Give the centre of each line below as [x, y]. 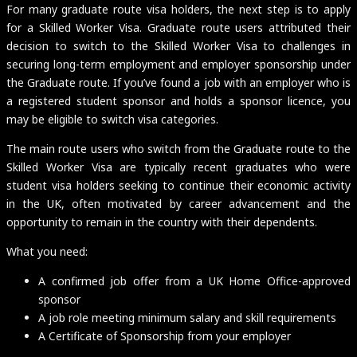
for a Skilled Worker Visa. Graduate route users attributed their [178, 27]
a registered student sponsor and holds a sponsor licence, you [178, 100]
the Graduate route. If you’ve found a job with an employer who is [178, 82]
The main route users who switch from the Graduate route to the [178, 148]
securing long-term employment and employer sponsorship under [178, 64]
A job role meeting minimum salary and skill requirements [187, 317]
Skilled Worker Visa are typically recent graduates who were [178, 167]
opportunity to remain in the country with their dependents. [162, 222]
